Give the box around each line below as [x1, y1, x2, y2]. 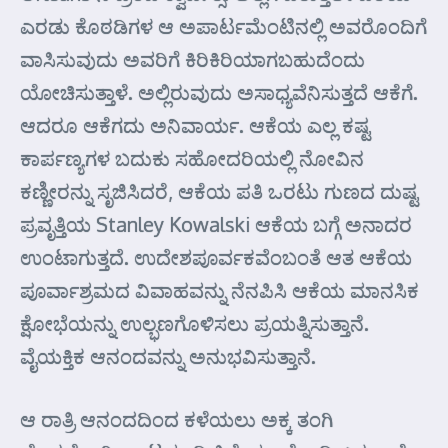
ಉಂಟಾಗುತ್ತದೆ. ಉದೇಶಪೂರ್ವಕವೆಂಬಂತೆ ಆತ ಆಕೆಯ [20, 244, 412, 270]
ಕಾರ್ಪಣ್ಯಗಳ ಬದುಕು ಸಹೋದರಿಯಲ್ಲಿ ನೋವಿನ [20, 145, 364, 171]
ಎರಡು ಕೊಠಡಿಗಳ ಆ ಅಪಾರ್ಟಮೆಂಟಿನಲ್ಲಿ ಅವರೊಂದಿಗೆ [20, 13, 427, 39]
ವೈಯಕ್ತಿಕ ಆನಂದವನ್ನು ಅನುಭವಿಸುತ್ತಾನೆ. [20, 343, 316, 369]
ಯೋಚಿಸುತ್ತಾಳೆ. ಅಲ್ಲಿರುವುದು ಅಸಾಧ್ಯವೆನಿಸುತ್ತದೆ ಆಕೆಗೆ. [20, 79, 418, 105]
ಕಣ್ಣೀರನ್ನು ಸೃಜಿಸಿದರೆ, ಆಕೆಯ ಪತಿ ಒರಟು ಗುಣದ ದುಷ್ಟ [20, 178, 418, 204]
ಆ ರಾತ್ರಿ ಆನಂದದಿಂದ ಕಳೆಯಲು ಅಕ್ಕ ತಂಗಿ [20, 406, 333, 432]
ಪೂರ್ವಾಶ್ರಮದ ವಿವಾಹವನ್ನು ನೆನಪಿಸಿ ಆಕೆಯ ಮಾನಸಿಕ [20, 277, 419, 303]
